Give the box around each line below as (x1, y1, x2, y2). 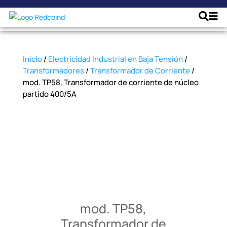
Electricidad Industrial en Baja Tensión (48, 54, 183, 64)
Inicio (22, 54, 42, 64)
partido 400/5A (22, 89, 77, 99)
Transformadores (22, 65, 84, 76)
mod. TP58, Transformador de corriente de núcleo (22, 77, 199, 88)
